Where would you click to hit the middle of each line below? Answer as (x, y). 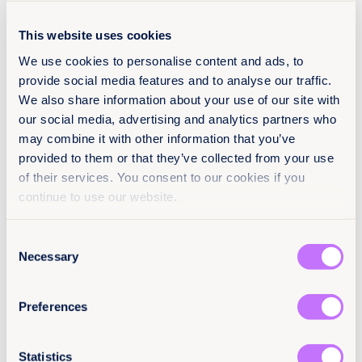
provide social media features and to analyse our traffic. (175, 80)
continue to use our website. (98, 196)
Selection (30, 259)
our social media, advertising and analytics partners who (177, 119)
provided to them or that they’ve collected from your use (176, 158)
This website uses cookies (95, 35)
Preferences (53, 306)
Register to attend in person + (117, 23)
